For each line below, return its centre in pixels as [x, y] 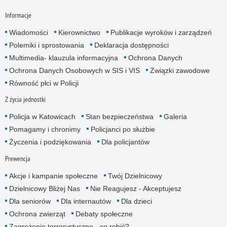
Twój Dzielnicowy [135, 176]
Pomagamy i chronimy [45, 129]
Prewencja [17, 158]
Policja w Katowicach [42, 117]
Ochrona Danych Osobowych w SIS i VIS [74, 71]
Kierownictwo [79, 33]
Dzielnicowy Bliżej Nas [44, 188]
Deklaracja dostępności [131, 45]
